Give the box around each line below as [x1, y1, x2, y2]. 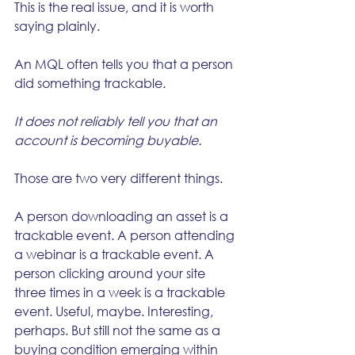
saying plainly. [14, 17, 100, 34]
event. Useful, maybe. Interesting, [14, 303, 216, 319]
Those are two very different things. [14, 170, 223, 186]
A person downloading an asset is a [14, 208, 231, 224]
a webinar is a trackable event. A [14, 246, 217, 262]
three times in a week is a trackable [14, 284, 228, 300]
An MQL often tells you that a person [14, 55, 236, 72]
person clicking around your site [14, 265, 208, 281]
